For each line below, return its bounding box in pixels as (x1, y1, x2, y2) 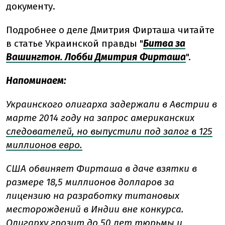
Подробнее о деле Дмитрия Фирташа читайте (6, 24, 214, 36)
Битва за (143, 38, 185, 50)
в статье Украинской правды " (6, 38, 143, 50)
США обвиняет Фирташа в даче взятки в (6, 163, 197, 175)
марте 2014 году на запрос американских (6, 112, 194, 124)
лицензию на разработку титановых (6, 190, 179, 202)
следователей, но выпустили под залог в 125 (6, 126, 212, 138)
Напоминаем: (6, 75, 66, 87)
